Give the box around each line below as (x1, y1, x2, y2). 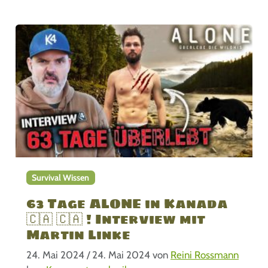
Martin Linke (26, 224, 130, 246)
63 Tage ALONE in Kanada (26, 193, 228, 215)
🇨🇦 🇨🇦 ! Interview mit (26, 208, 205, 230)
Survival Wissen (32, 172, 90, 183)
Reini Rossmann (170, 249, 239, 261)
